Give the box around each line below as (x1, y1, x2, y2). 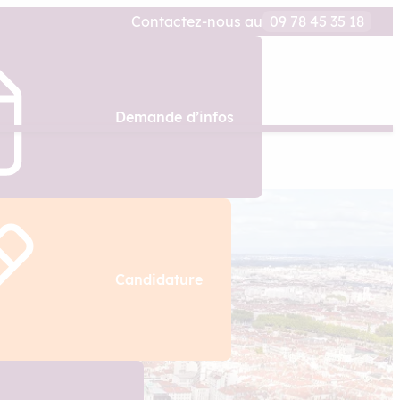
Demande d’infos (114, 108, 234, 126)
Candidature (114, 271, 203, 288)
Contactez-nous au (131, 12, 262, 30)
